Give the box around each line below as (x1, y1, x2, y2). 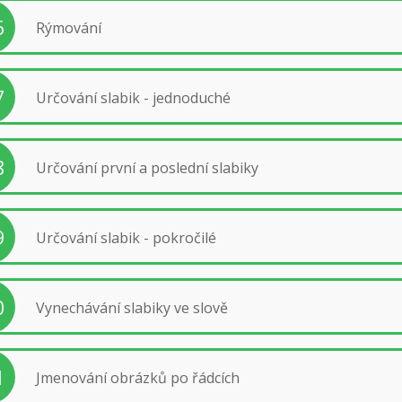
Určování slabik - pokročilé (35, 227, 216, 248)
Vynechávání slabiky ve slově (35, 297, 228, 318)
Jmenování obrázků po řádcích (35, 367, 240, 388)
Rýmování (35, 17, 101, 38)
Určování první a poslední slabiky (35, 157, 258, 178)
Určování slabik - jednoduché (35, 87, 231, 108)
